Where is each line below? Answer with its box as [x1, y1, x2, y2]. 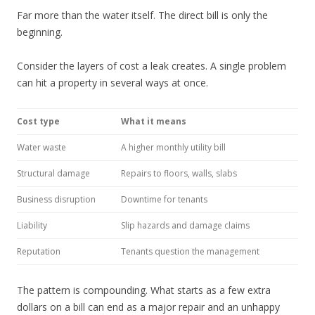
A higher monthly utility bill [121, 141, 226, 153]
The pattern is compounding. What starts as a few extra [17, 283, 271, 297]
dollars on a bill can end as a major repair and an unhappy [17, 300, 280, 314]
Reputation [17, 245, 60, 257]
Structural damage [17, 167, 90, 179]
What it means [121, 115, 186, 127]
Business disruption [17, 193, 96, 205]
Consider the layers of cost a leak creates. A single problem [17, 58, 286, 72]
